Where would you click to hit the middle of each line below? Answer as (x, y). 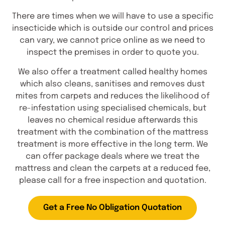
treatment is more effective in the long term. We (113, 144)
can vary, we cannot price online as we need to (113, 41)
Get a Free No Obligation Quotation (113, 208)
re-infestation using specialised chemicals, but (113, 108)
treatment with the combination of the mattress (113, 132)
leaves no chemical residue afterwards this (113, 120)
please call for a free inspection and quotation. (113, 180)
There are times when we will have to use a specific (113, 17)
